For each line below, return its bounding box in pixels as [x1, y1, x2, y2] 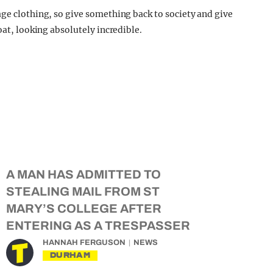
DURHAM [50, 250, 90, 260]
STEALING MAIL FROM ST [6, 185, 160, 198]
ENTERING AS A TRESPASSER [6, 219, 190, 232]
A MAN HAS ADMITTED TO [6, 168, 161, 181]
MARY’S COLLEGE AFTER [6, 202, 161, 215]
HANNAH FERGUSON [43, 238, 126, 247]
